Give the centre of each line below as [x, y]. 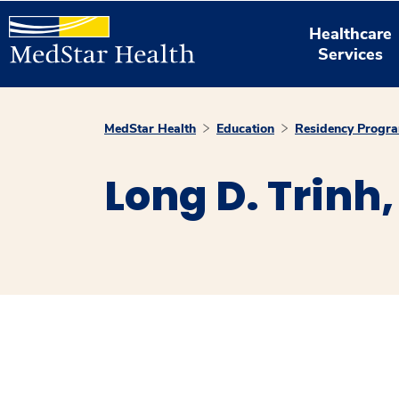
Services [351, 54]
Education [245, 129]
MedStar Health [150, 129]
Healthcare [351, 33]
